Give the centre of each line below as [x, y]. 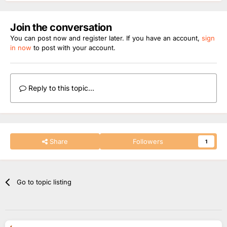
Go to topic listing [44, 182]
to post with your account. [73, 47]
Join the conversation [61, 27]
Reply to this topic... [60, 88]
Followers [148, 141]
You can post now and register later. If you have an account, [106, 38]
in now [21, 47]
